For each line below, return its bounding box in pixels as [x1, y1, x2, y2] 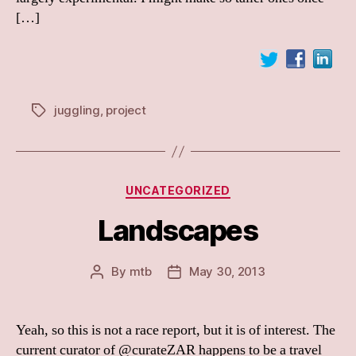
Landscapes [98, 212, 258, 248]
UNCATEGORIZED [126, 184, 230, 197]
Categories [177, 179, 248, 195]
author [96, 281, 133, 297]
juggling [54, 103, 100, 118]
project [106, 103, 146, 118]
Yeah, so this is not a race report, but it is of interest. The [16, 320, 335, 339]
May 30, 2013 [188, 263, 265, 279]
